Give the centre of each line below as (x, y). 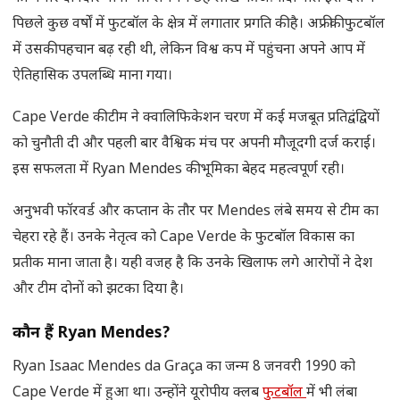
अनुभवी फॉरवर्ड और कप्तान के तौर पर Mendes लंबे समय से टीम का (196, 212)
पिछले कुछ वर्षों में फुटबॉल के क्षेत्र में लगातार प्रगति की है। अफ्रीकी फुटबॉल (199, 25)
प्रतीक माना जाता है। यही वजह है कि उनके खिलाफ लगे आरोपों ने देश (192, 264)
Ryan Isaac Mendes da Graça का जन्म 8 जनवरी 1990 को (184, 368)
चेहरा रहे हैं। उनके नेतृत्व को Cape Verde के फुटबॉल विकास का (183, 238)
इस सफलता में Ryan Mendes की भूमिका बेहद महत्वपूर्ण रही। (179, 171)
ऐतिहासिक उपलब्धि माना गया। (92, 77)
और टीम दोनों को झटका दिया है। (98, 290)
